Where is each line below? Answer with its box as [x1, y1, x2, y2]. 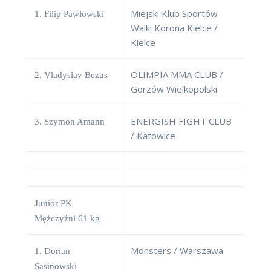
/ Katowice [131, 129, 175, 142]
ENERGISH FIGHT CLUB [131, 115, 232, 128]
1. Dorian [34, 246, 70, 256]
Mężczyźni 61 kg [34, 214, 100, 224]
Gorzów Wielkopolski [131, 83, 217, 96]
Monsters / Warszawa [131, 244, 223, 257]
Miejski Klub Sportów [131, 7, 218, 20]
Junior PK [34, 198, 72, 209]
